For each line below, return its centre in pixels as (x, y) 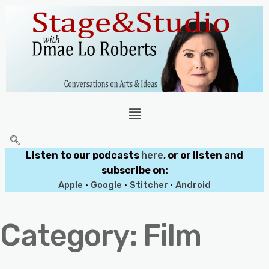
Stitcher (150, 185)
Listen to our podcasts (83, 155)
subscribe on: (134, 170)
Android (193, 185)
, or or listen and (203, 155)
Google (106, 185)
